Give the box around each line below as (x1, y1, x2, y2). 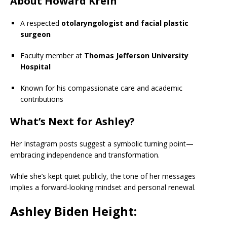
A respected (20, 18, 61, 28)
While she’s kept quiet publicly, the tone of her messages (10, 171, 196, 181)
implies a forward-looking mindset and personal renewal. (10, 182, 196, 192)
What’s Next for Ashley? (10, 114, 135, 128)
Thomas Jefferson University (84, 50, 188, 60)
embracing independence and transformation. (10, 149, 160, 160)
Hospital (20, 61, 51, 71)
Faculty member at (20, 50, 84, 60)
